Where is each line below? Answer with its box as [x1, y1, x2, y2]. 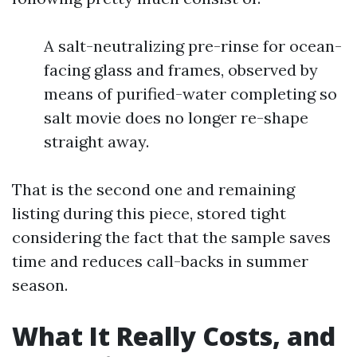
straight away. [44, 131, 149, 151]
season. [12, 275, 68, 295]
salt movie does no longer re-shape [44, 108, 308, 127]
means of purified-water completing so [44, 84, 337, 104]
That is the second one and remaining [12, 179, 295, 199]
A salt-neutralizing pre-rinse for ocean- [44, 36, 342, 56]
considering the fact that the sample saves [12, 227, 331, 247]
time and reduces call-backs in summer [12, 251, 308, 271]
